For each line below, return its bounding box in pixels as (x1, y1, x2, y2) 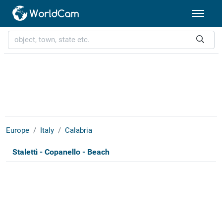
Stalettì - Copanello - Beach (12, 147, 110, 157)
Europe (5, 126, 29, 135)
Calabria (64, 126, 92, 135)
